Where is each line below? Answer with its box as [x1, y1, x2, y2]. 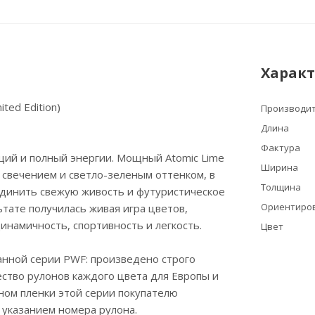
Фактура [261, 141, 300, 155]
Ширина [261, 161, 298, 174]
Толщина [261, 181, 301, 194]
